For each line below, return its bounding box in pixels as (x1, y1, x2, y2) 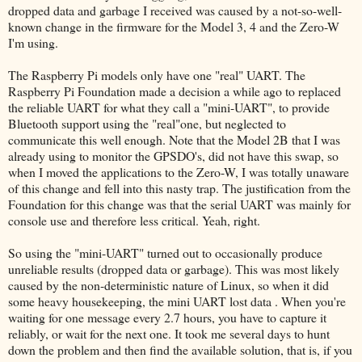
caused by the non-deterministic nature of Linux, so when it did (8, 276, 329, 293)
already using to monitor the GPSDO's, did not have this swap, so (8, 146, 339, 164)
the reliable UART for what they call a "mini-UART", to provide (8, 98, 330, 116)
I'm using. (8, 33, 62, 51)
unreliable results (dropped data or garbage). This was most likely (8, 259, 339, 277)
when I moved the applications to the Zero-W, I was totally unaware (8, 162, 349, 180)
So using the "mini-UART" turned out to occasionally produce (8, 243, 322, 261)
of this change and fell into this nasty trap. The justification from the (8, 179, 351, 196)
